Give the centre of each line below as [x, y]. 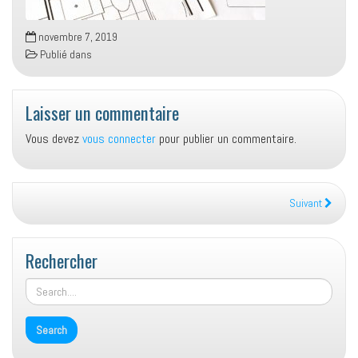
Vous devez [54, 139]
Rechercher [62, 260]
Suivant [307, 203]
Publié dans [65, 55]
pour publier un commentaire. [226, 139]
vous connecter [119, 139]
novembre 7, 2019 [77, 37]
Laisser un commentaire [102, 112]
